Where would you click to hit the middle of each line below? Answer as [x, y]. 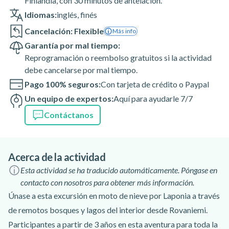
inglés [67, 15]
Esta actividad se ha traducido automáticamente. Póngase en [119, 170]
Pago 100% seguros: [63, 84]
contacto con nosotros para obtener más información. [107, 182]
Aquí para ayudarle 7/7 [153, 98]
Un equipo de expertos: [69, 98]
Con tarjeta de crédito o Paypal [155, 84]
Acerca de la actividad [57, 157]
